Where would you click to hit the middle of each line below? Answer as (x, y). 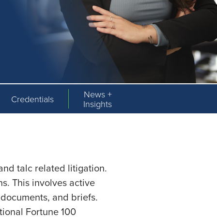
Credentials (32, 99)
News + (98, 94)
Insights (98, 104)
